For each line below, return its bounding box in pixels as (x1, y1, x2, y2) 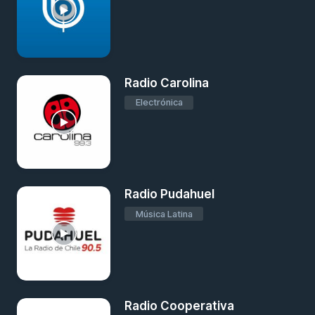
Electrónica (135, 97, 183, 108)
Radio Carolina (124, 75, 210, 90)
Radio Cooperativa (124, 298, 235, 313)
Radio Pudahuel (124, 187, 215, 202)
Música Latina (135, 208, 193, 219)
